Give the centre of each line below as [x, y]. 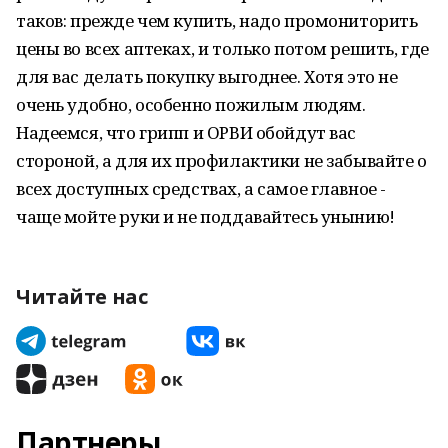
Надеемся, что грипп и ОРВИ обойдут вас [186, 132]
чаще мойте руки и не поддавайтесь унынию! [205, 216]
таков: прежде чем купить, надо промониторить [217, 20]
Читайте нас [82, 296]
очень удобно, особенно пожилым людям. [191, 104]
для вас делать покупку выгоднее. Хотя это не [207, 76]
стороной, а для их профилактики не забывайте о [221, 160]
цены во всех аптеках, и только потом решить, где [222, 48]
